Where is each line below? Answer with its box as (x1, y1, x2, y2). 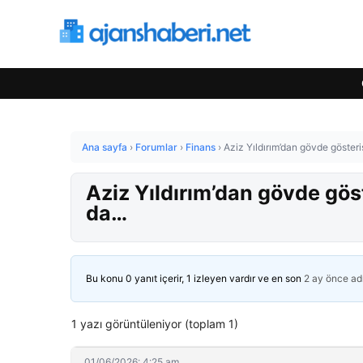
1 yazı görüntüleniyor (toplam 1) (71, 317, 238, 331)
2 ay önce (304, 272, 348, 284)
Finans (186, 141, 216, 153)
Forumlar (135, 141, 177, 153)
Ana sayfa (82, 141, 127, 153)
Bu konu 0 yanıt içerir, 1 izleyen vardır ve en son (86, 272, 304, 284)
